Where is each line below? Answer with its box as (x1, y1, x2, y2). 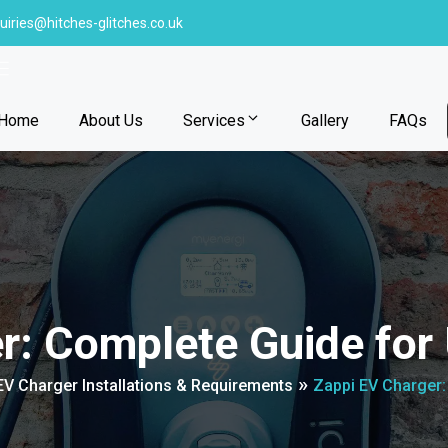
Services (183, 111, 245, 130)
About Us (79, 111, 143, 130)
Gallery (301, 111, 349, 130)
